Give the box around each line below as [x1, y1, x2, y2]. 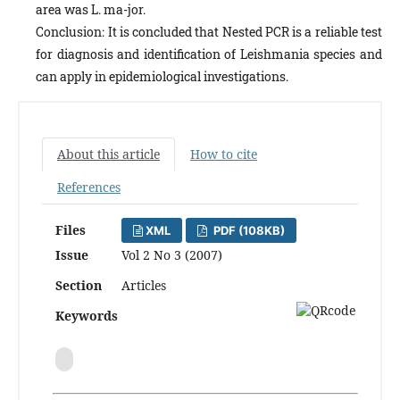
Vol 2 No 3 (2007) [121, 246, 222, 263]
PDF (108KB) [210, 222, 285, 237]
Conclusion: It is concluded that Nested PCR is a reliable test [36, 22, 382, 40]
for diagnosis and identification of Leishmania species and [36, 45, 382, 62]
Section [55, 276, 102, 294]
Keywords [55, 306, 118, 324]
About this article [57, 145, 160, 162]
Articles [121, 276, 166, 294]
